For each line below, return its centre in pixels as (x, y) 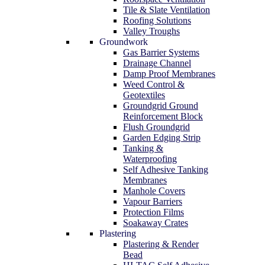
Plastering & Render (161, 244)
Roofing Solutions (157, 20)
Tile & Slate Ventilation (167, 9)
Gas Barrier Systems (161, 52)
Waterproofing (150, 159)
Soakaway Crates (156, 222)
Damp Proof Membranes (169, 73)
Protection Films (153, 212)
